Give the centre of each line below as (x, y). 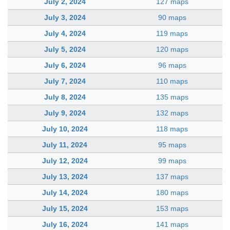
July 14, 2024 (65, 192)
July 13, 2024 (65, 176)
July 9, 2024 (65, 113)
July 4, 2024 (65, 33)
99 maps (172, 160)
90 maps (172, 17)
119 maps (172, 33)
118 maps (172, 129)
